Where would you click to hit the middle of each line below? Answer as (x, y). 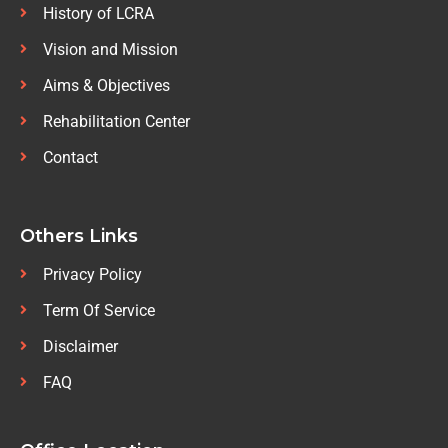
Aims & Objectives (106, 85)
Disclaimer (80, 346)
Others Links (79, 235)
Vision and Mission (110, 49)
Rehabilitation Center (116, 121)
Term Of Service (98, 310)
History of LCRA (98, 13)
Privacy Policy (92, 274)
